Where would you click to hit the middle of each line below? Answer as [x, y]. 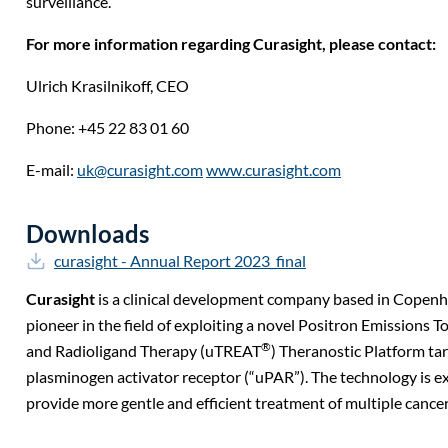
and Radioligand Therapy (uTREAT [143, 350]
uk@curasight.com [140, 169]
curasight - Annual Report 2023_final [180, 260]
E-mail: [51, 169]
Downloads [87, 233]
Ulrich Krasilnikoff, [91, 85]
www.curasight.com [273, 169]
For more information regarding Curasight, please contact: [231, 43]
